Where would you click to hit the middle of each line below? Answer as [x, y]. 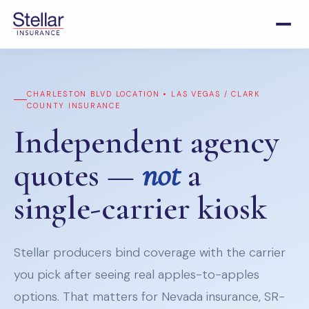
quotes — [78, 175]
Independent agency [146, 142]
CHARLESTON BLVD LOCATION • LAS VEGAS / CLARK [144, 93]
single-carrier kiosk [140, 208]
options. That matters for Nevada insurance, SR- [149, 296]
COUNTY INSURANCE [74, 105]
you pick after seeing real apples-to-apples [137, 274]
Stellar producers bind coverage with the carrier [150, 252]
